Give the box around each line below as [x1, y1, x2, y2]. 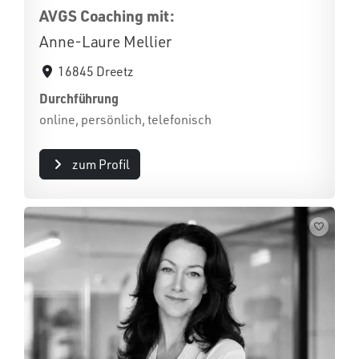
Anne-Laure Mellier [39, 32, 171, 51]
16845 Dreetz [58, 63, 135, 79]
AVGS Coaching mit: [39, 6, 175, 26]
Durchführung [39, 90, 119, 107]
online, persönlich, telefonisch [39, 111, 212, 127]
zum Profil [71, 156, 130, 172]
